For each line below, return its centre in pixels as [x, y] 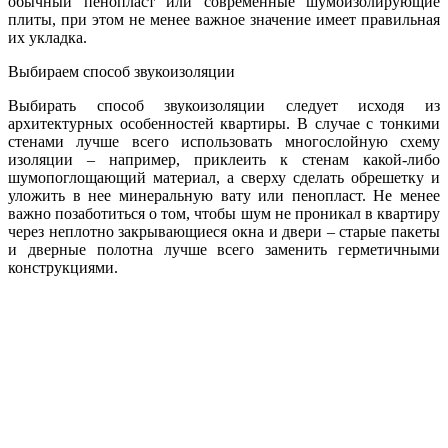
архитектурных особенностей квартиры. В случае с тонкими [224, 123]
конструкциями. [63, 267]
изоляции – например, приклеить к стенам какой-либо [224, 159]
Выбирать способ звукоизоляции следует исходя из [224, 105]
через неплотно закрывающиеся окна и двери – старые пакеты [224, 231]
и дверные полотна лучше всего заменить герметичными [224, 249]
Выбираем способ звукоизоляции [121, 71]
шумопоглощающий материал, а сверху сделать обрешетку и [224, 177]
